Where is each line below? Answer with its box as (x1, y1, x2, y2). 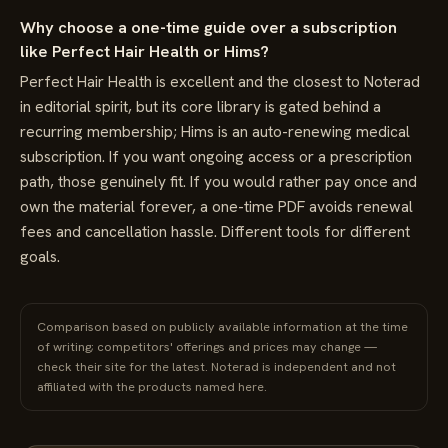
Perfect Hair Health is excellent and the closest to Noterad (20, 71, 420, 92)
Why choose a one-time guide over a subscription (20, 16, 397, 38)
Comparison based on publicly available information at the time (37, 318, 408, 335)
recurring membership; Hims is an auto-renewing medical (20, 121, 410, 142)
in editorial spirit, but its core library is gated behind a (20, 96, 381, 117)
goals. (20, 246, 60, 267)
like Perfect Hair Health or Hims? (20, 40, 269, 62)
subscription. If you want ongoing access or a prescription (20, 146, 412, 167)
